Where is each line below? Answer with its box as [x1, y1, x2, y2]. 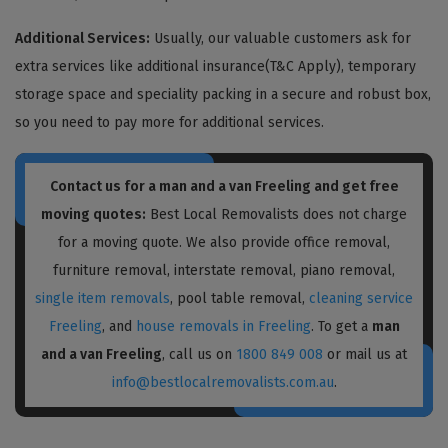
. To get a [310, 317, 372, 335]
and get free [310, 177, 399, 195]
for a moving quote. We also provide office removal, [58, 233, 390, 251]
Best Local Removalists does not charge [146, 205, 407, 223]
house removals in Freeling [135, 317, 311, 335]
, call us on [162, 345, 236, 363]
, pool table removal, [170, 289, 309, 307]
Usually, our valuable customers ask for [150, 29, 411, 47]
